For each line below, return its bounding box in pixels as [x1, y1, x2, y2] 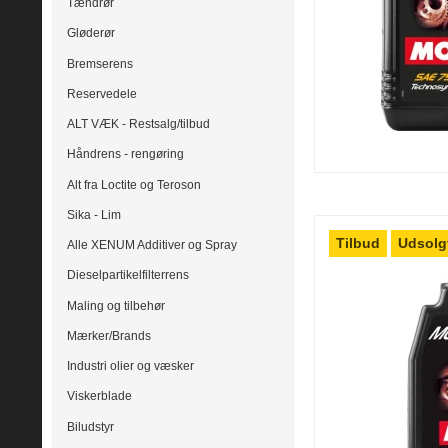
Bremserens [67, 56, 133, 71]
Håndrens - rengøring [67, 147, 184, 162]
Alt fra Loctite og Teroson [67, 177, 201, 192]
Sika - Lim [67, 207, 121, 222]
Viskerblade [67, 389, 132, 404]
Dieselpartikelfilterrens [67, 268, 189, 283]
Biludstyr [67, 419, 114, 434]
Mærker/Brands [67, 328, 151, 343]
